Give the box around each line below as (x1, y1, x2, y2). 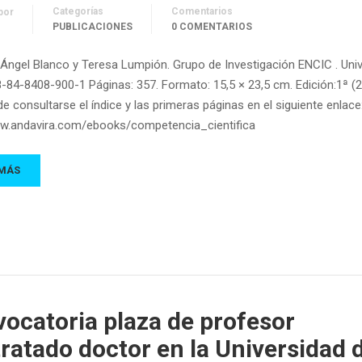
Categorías (53, 6, 103, 18)
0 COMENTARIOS (171, 21, 252, 33)
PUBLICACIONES (53, 21, 133, 33)
